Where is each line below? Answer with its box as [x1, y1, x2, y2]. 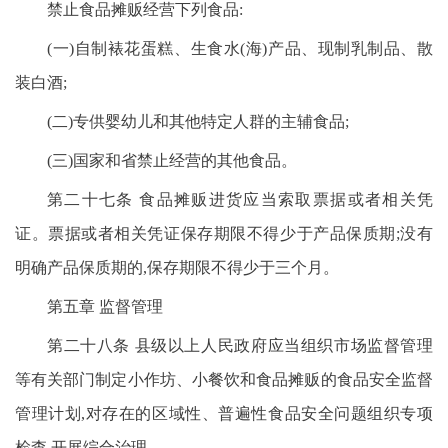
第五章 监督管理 [47, 298, 163, 315]
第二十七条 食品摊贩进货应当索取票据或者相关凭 [47, 191, 433, 208]
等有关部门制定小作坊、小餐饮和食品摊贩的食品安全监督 [15, 371, 433, 388]
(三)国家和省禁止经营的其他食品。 [47, 152, 297, 169]
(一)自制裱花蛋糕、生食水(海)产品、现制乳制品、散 [47, 40, 433, 57]
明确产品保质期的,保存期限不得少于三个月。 [15, 259, 339, 276]
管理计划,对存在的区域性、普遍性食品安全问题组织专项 [15, 405, 433, 422]
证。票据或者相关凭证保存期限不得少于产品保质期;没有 [15, 225, 433, 242]
